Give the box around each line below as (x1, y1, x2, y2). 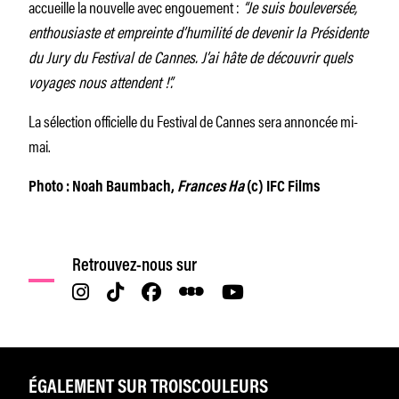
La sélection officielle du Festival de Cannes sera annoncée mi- (28, 108, 358, 132)
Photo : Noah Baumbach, (28, 179, 175, 196)
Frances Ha (175, 179, 244, 196)
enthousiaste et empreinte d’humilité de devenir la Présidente (28, 19, 368, 43)
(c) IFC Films (244, 179, 320, 196)
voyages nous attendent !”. (28, 69, 173, 93)
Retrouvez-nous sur (72, 256, 198, 275)
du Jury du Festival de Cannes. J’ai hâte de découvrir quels (28, 44, 353, 68)
